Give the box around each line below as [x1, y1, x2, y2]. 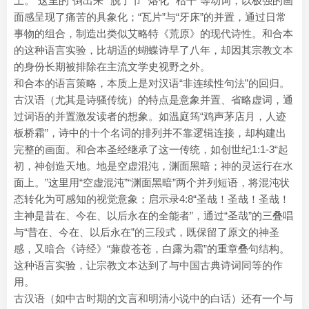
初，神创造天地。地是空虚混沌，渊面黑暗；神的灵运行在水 [14, 160, 293, 172]
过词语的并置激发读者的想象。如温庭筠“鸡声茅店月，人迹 [14, 110, 286, 122]
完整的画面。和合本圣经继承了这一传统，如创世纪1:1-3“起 [14, 143, 288, 155]
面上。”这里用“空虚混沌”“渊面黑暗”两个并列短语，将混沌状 [14, 177, 290, 188]
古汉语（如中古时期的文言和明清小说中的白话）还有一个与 [14, 292, 293, 304]
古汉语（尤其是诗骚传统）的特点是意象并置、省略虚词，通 [14, 94, 293, 106]
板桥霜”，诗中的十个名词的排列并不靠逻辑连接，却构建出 [14, 127, 286, 139]
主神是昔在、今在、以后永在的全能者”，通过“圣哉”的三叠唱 [14, 210, 293, 221]
